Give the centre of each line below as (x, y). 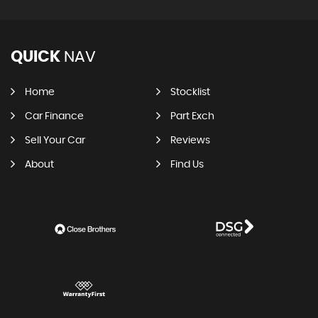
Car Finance (54, 117)
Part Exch (192, 117)
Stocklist (190, 93)
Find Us (187, 165)
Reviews (190, 141)
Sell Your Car (55, 141)
